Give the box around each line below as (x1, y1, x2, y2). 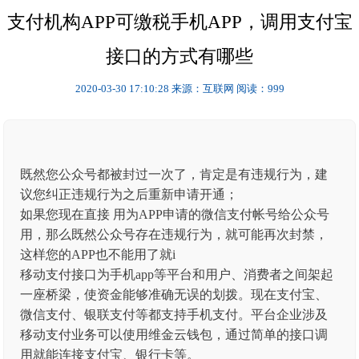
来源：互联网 (171, 83, 234, 95)
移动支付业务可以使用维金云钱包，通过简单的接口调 (20, 328, 329, 341)
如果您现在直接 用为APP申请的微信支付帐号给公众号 (20, 208, 330, 221)
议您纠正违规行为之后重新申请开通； (20, 188, 239, 201)
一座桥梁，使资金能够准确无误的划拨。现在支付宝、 (20, 288, 329, 301)
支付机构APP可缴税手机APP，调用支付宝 (6, 12, 353, 32)
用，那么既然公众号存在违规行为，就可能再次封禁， (20, 228, 329, 241)
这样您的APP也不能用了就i (20, 248, 176, 261)
